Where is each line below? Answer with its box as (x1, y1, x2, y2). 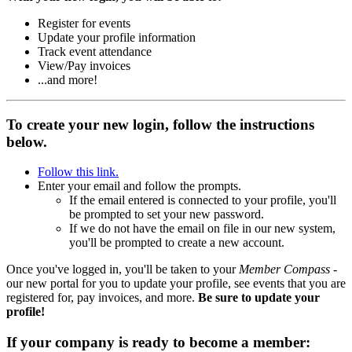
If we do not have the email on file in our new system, (69, 222, 335, 236)
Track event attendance (38, 44, 152, 58)
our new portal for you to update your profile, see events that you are (6, 277, 346, 291)
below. (6, 133, 55, 150)
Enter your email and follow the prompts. (38, 179, 241, 193)
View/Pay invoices (38, 58, 130, 72)
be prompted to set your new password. (69, 207, 264, 222)
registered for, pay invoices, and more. (6, 291, 198, 305)
